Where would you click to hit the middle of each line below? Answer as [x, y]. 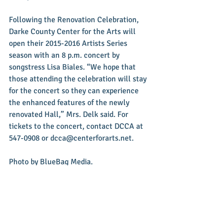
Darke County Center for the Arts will [73, 31]
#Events [48, 173]
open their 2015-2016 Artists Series [69, 43]
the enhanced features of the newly [70, 102]
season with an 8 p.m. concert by [65, 55]
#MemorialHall [90, 173]
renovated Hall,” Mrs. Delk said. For [70, 114]
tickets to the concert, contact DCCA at [77, 126]
